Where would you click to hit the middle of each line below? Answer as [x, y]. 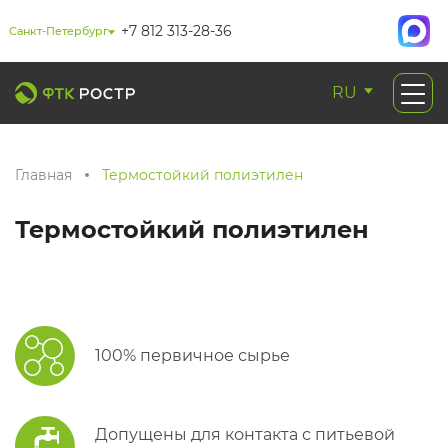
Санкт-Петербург [58, 31]
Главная [43, 175]
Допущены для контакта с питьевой [245, 434]
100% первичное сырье [192, 355]
